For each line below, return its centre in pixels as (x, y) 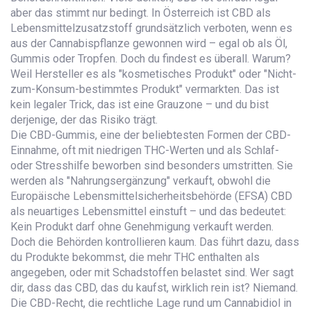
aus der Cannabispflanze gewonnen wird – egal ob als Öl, (149, 43)
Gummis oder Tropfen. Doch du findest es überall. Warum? (151, 59)
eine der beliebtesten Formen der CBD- (195, 135)
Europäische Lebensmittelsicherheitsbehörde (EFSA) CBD (151, 196)
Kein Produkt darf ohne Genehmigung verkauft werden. (142, 227)
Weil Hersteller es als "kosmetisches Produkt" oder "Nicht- (153, 74)
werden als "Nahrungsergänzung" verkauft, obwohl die (141, 181)
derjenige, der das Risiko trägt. (84, 120)
